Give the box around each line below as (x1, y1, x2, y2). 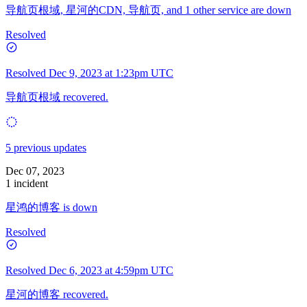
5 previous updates (5, 141, 86, 153)
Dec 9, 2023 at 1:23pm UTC (49, 66, 173, 79)
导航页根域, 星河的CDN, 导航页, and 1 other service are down (5, 3, 291, 16)
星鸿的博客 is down (5, 201, 97, 213)
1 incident (5, 177, 48, 189)
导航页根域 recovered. (5, 90, 108, 103)
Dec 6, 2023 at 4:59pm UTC (49, 264, 173, 276)
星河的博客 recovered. (5, 288, 108, 300)
